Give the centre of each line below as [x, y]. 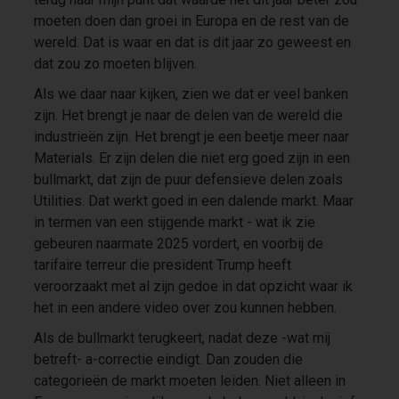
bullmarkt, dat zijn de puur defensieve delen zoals [188, 179]
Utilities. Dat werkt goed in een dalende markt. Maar [193, 200]
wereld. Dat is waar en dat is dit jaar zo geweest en [192, 42]
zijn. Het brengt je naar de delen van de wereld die [188, 115]
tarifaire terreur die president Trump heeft [162, 265]
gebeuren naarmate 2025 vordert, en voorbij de [178, 243]
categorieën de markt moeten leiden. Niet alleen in [189, 380]
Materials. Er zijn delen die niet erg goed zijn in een [191, 158]
